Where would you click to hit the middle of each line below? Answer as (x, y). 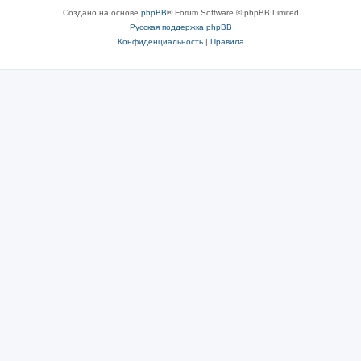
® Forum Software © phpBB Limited (232, 12)
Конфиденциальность (160, 41)
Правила (227, 41)
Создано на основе (102, 12)
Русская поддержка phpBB (180, 27)
